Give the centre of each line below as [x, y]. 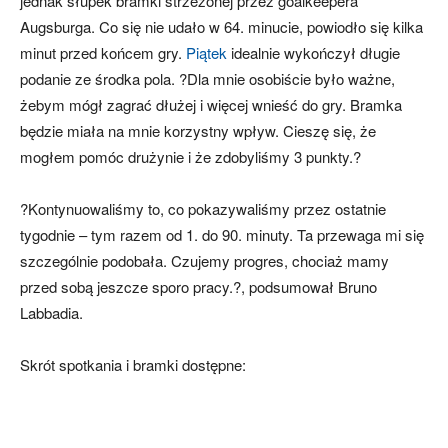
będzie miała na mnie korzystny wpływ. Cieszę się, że [198, 130]
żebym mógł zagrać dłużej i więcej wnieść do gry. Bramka [211, 104]
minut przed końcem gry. [103, 52]
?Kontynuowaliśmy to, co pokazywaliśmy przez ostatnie [203, 208]
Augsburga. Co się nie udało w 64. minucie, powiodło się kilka [221, 26]
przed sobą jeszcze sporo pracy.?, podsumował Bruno [198, 286]
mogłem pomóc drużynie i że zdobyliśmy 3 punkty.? [190, 156]
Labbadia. [51, 312]
